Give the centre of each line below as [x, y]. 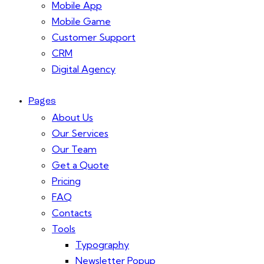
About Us [72, 117]
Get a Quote [80, 165]
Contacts [72, 212]
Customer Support [94, 37]
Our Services [80, 133]
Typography [102, 244]
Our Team [74, 149]
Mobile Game [81, 21]
